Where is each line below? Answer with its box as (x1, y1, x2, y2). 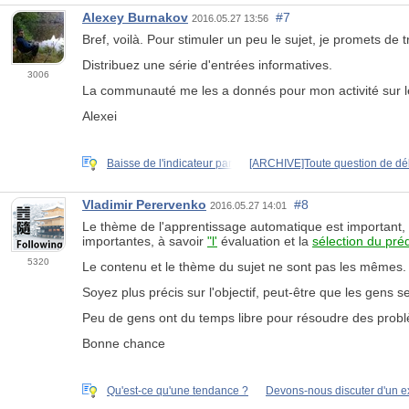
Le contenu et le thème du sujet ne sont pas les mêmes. (82, 258, 406, 274)
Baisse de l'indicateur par (107, 156, 232, 170)
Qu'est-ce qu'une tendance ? (107, 383, 248, 397)
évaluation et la (217, 233, 312, 248)
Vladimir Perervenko (82, 196, 206, 212)
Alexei (82, 108, 117, 123)
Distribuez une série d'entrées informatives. (82, 57, 332, 72)
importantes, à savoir (82, 233, 207, 248)
